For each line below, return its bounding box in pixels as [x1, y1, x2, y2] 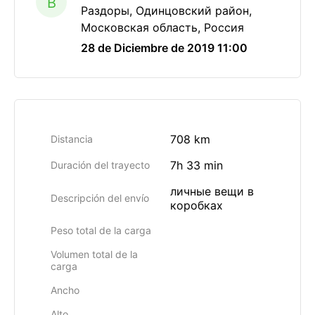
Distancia [51, 133, 93, 145]
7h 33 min [170, 158, 223, 172]
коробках [170, 198, 223, 212]
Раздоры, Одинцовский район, [81, 4, 252, 18]
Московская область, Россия [81, 20, 244, 34]
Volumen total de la [51, 248, 138, 260]
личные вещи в [170, 184, 254, 198]
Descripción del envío [51, 192, 149, 204]
